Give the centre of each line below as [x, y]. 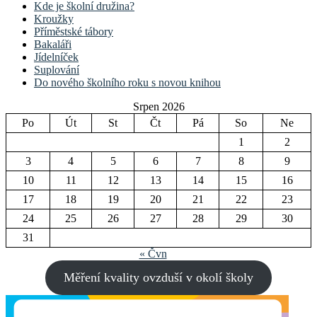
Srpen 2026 [158, 107]
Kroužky [54, 19]
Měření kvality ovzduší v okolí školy [158, 278]
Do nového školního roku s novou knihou [127, 83]
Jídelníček [56, 57]
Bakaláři [53, 45]
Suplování [57, 70]
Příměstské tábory [74, 32]
